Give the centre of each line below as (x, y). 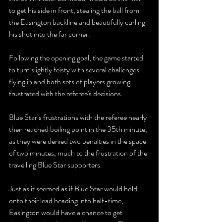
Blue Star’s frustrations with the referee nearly (79, 117)
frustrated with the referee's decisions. (66, 94)
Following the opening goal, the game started (77, 58)
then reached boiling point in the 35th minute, (79, 129)
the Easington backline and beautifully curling (78, 22)
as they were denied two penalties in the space (78, 141)
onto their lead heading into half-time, (67, 201)
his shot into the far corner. (50, 34)
